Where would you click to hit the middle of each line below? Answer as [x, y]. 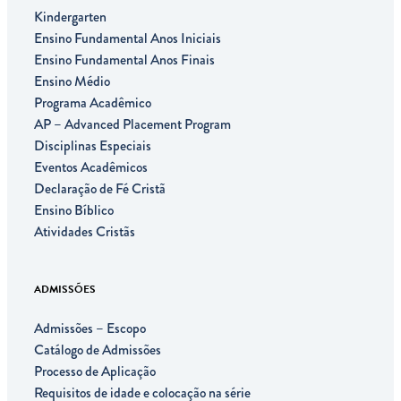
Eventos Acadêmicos [91, 166]
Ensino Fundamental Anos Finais [124, 59]
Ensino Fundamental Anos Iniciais [128, 38]
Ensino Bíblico [74, 209]
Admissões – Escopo [90, 328]
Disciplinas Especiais [93, 145]
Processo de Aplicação [95, 371]
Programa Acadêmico [93, 102]
